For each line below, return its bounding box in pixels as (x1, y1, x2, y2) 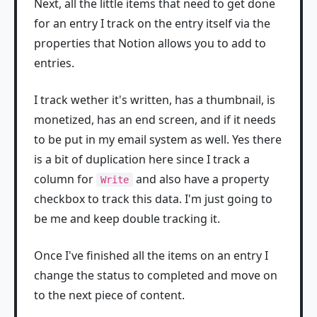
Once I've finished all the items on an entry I (34, 248, 268, 264)
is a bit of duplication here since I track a (34, 151, 250, 168)
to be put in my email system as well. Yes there (34, 132, 282, 148)
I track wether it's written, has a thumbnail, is (34, 92, 275, 108)
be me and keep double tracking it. (34, 211, 220, 227)
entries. (34, 55, 74, 71)
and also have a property (133, 171, 269, 188)
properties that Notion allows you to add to (34, 35, 266, 52)
